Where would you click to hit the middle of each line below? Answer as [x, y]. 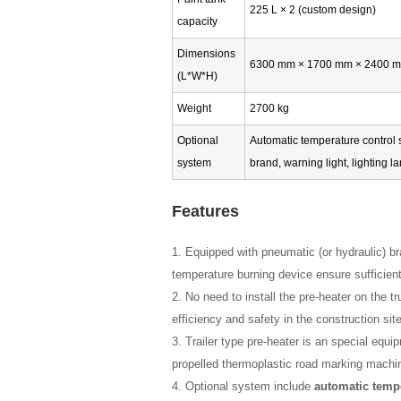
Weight [194, 109]
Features [205, 211]
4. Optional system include [243, 386]
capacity [197, 22]
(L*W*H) [197, 77]
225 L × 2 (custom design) [313, 10]
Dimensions [206, 54]
